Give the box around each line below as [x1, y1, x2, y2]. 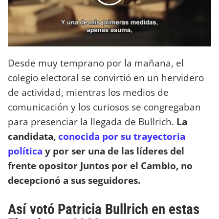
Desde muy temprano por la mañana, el [8, 56, 184, 69]
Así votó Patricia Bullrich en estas [8, 200, 199, 218]
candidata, [8, 129, 58, 143]
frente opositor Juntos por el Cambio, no [8, 158, 193, 172]
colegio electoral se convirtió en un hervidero [8, 70, 204, 84]
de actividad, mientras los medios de [8, 85, 169, 99]
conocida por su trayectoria [58, 129, 185, 143]
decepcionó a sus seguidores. [8, 173, 140, 187]
